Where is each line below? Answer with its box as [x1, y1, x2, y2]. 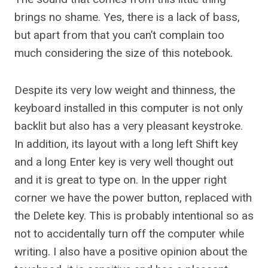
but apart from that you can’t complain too [14, 28, 224, 42]
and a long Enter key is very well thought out [14, 155, 233, 169]
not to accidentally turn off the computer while [14, 227, 244, 240]
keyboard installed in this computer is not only [14, 101, 243, 115]
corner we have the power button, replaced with [14, 191, 252, 205]
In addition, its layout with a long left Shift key [14, 137, 238, 151]
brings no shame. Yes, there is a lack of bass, [14, 10, 240, 24]
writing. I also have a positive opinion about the [14, 245, 247, 258]
